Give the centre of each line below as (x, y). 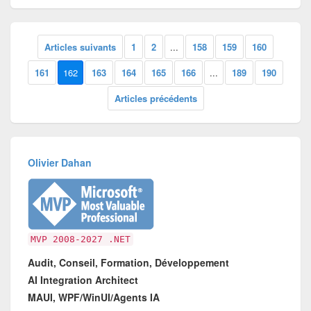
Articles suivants (80, 47)
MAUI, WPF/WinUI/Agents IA (94, 297)
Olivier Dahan (60, 162)
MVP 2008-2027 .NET (81, 239)
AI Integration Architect (83, 279)
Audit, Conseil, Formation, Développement (129, 262)
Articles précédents (155, 99)
